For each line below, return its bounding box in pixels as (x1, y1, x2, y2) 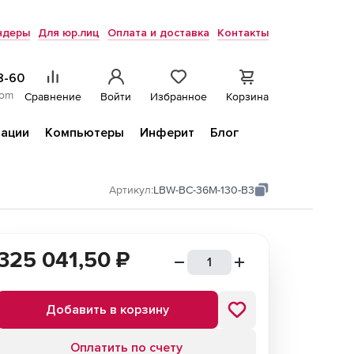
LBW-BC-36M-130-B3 (153, 183, 254, 196)
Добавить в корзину (46, 302, 169, 318)
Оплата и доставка (107, 26, 209, 40)
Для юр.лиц (38, 26, 100, 40)
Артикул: (109, 183, 153, 196)
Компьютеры (45, 125, 124, 141)
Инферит (140, 125, 194, 141)
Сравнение (24, 90, 81, 103)
